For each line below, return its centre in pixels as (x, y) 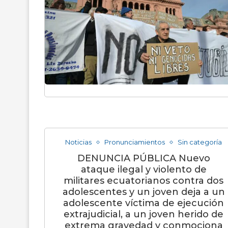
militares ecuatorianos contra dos (144, 181)
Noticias (78, 142)
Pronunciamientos (135, 142)
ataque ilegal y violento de (144, 169)
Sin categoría (200, 142)
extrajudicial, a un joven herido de (144, 214)
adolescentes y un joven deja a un (144, 192)
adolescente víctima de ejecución (144, 203)
